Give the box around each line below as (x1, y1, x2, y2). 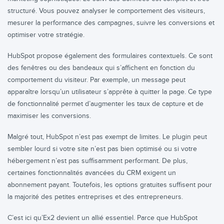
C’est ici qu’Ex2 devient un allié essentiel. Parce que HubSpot (7, 214, 197, 222)
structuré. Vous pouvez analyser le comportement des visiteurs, (7, 7, 205, 15)
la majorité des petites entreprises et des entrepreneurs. (7, 193, 183, 201)
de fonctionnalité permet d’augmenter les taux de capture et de (7, 100, 203, 108)
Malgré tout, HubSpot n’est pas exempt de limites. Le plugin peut (7, 133, 207, 141)
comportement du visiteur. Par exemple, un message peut (7, 76, 185, 84)
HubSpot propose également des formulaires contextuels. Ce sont (7, 52, 212, 60)
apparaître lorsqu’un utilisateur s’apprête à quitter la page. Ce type (7, 88, 212, 96)
